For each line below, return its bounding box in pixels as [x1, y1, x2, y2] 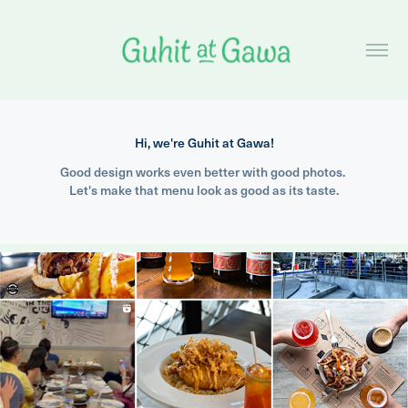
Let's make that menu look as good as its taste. [69, 180, 339, 199]
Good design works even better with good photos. [60, 162, 345, 180]
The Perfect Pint [148, 368, 260, 389]
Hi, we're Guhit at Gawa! [134, 133, 274, 151]
